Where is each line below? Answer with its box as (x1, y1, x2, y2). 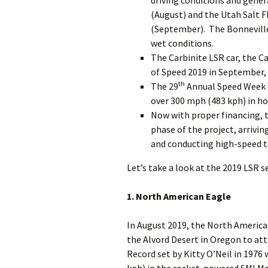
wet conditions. (151, 37, 214, 49)
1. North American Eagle (127, 190, 231, 202)
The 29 (151, 80, 178, 92)
